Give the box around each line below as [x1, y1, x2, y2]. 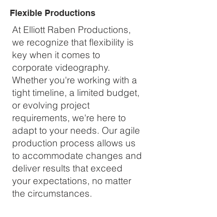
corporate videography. [12, 62, 110, 73]
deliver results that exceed [12, 162, 123, 174]
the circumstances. [12, 187, 92, 199]
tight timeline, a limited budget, [12, 87, 139, 98]
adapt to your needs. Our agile [12, 124, 140, 136]
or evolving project [12, 99, 90, 111]
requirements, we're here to [12, 112, 126, 124]
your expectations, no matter [12, 175, 131, 186]
